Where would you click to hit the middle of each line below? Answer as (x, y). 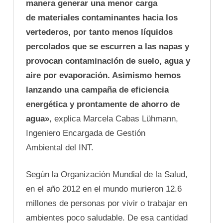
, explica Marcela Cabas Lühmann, (114, 118)
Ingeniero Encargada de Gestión (86, 133)
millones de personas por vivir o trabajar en (107, 204)
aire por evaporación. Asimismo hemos (103, 75)
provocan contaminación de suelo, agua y (108, 61)
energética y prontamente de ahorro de (103, 104)
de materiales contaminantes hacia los (102, 17)
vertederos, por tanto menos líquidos (99, 32)
